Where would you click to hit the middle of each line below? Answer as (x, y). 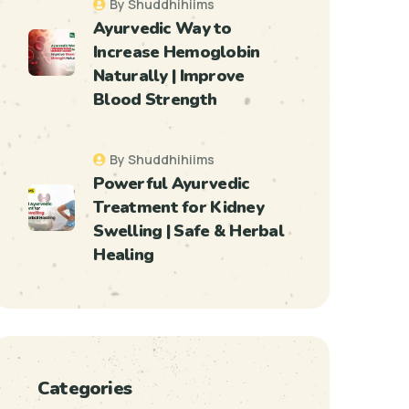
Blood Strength (155, 100)
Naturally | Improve (169, 76)
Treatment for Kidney (178, 207)
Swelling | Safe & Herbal (189, 231)
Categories (84, 388)
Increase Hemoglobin (177, 52)
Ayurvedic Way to (163, 28)
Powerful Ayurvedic (172, 184)
